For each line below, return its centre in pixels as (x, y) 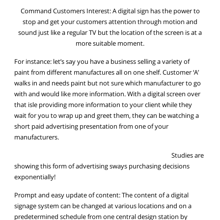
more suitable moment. (110, 43)
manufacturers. (37, 137)
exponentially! (35, 177)
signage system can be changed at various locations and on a (103, 206)
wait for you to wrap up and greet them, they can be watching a (107, 115)
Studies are (187, 155)
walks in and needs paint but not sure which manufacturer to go (108, 83)
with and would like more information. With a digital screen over (108, 94)
